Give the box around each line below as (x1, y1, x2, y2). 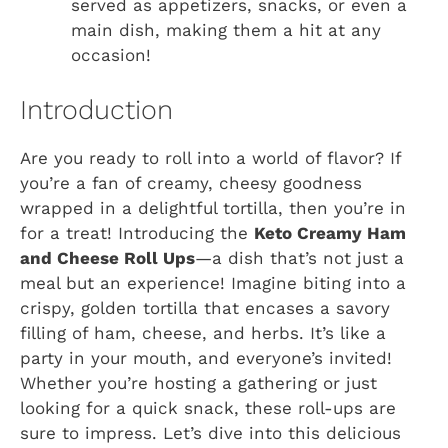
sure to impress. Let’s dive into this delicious (20, 422, 401, 443)
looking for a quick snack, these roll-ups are (20, 397, 396, 418)
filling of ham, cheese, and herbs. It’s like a (20, 322, 386, 343)
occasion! (71, 45, 151, 66)
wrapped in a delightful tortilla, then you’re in (20, 197, 406, 218)
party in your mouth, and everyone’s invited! (20, 347, 392, 368)
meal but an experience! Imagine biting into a (20, 272, 406, 293)
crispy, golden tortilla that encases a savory (20, 297, 390, 318)
